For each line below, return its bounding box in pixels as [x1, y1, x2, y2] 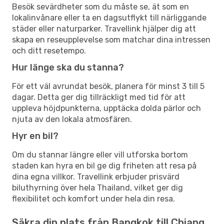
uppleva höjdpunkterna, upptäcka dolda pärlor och [12, 103, 201, 113]
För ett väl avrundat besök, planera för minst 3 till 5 [12, 81, 204, 91]
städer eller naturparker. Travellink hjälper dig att [12, 23, 196, 33]
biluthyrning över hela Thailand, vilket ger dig [12, 182, 183, 192]
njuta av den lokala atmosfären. [12, 114, 132, 124]
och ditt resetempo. [12, 45, 86, 55]
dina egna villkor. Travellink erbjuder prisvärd [12, 171, 179, 181]
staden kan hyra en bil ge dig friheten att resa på [12, 160, 196, 170]
